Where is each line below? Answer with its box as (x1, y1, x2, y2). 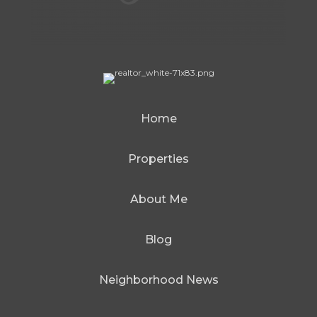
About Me (129, 192, 188, 206)
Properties (128, 151, 189, 166)
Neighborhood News (98, 272, 219, 287)
